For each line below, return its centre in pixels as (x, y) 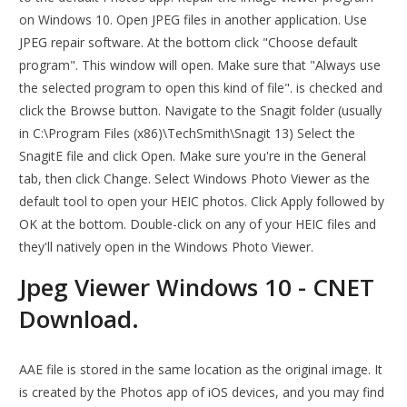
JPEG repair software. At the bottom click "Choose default (189, 43)
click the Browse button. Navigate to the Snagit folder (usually (201, 111)
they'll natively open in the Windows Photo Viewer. (167, 247)
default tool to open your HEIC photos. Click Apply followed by (202, 202)
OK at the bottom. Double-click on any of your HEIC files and (198, 224)
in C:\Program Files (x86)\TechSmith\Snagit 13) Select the (188, 134)
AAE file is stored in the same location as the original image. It (201, 370)
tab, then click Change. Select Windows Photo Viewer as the (195, 179)
